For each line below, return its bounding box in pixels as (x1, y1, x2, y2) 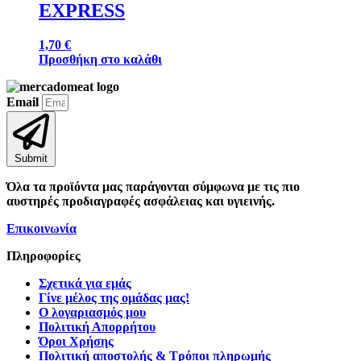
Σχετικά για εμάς (39, 276, 131, 290)
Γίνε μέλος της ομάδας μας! (39, 290, 189, 305)
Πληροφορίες (6, 248, 81, 263)
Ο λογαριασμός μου (39, 305, 146, 319)
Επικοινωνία (6, 221, 77, 235)
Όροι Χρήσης (39, 334, 114, 348)
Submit (15, 151, 48, 164)
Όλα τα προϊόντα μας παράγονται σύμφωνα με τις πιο (6, 179, 300, 193)
